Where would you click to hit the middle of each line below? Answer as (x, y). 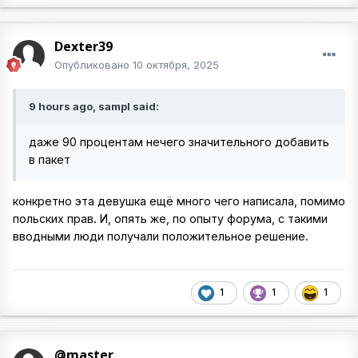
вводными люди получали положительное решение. (161, 237)
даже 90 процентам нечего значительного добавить (179, 142)
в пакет (50, 159)
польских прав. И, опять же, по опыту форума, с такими (170, 219)
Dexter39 (84, 46)
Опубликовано (93, 65)
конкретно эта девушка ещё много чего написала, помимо (179, 201)
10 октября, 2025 (176, 65)
